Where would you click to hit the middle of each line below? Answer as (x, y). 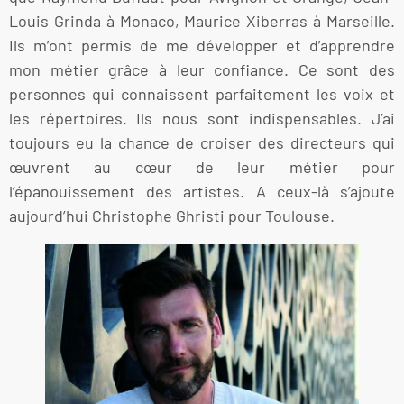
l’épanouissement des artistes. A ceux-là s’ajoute (202, 192)
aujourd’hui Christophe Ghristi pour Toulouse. (172, 216)
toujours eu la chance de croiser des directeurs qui (202, 143)
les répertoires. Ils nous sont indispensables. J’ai (202, 119)
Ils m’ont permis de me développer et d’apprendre (202, 46)
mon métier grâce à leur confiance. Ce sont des (202, 70)
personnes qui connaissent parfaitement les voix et (202, 94)
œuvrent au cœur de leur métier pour (202, 167)
